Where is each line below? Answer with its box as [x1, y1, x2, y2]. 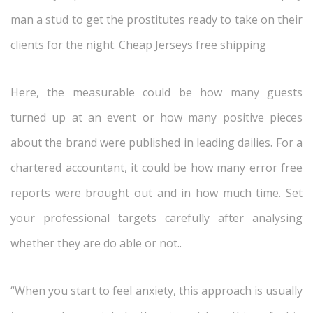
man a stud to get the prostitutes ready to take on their [10, 12, 303, 27]
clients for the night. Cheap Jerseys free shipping [10, 37, 266, 52]
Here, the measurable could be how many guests [10, 85, 303, 100]
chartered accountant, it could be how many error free [10, 160, 303, 175]
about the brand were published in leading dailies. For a [10, 135, 303, 150]
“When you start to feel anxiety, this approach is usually [10, 283, 303, 298]
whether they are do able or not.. [10, 235, 182, 251]
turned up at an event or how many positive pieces [10, 110, 303, 125]
